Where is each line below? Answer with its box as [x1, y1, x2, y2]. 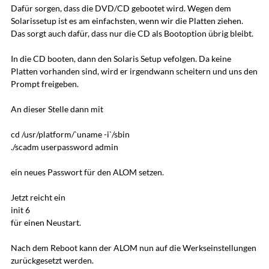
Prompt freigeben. [10, 78, 79, 89]
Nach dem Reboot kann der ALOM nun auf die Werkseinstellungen [10, 242, 256, 253]
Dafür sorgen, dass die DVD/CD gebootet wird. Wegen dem [10, 2, 231, 13]
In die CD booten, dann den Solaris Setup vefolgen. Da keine [10, 53, 231, 64]
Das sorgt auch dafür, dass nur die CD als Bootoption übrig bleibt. [10, 28, 253, 38]
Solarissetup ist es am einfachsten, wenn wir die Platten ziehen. [10, 15, 243, 26]
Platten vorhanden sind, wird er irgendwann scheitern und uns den [10, 65, 258, 76]
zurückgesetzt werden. [10, 255, 94, 265]
